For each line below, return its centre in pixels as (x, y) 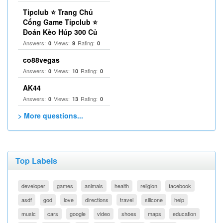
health (122, 186)
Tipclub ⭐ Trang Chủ (58, 12)
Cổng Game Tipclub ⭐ (60, 22)
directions (97, 200)
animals (94, 186)
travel (127, 200)
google (78, 214)
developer (33, 186)
